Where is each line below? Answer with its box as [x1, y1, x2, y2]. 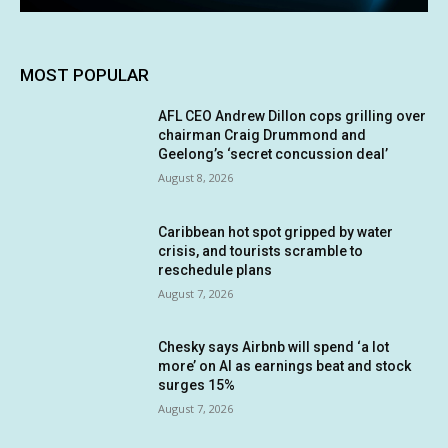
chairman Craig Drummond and [158, 127, 367, 144]
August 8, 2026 [158, 170, 234, 186]
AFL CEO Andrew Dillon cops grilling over [158, 108, 427, 125]
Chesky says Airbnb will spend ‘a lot [158, 339, 390, 356]
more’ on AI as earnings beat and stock [158, 358, 412, 375]
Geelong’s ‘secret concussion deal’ [158, 146, 389, 163]
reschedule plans [158, 261, 273, 278]
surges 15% [158, 377, 236, 394]
